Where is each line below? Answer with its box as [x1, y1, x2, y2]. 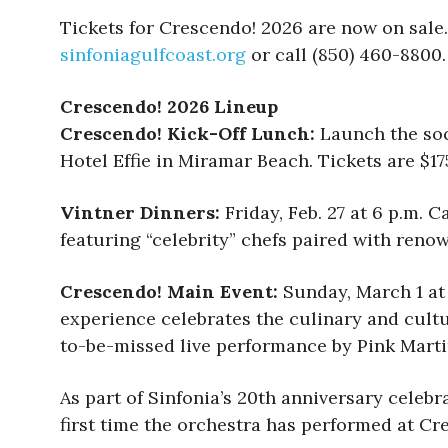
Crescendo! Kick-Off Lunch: [60, 122, 315, 146]
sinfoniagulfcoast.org [60, 43, 246, 67]
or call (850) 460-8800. [246, 43, 446, 67]
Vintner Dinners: [60, 201, 220, 225]
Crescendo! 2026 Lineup [60, 95, 278, 119]
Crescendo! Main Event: [60, 280, 278, 304]
